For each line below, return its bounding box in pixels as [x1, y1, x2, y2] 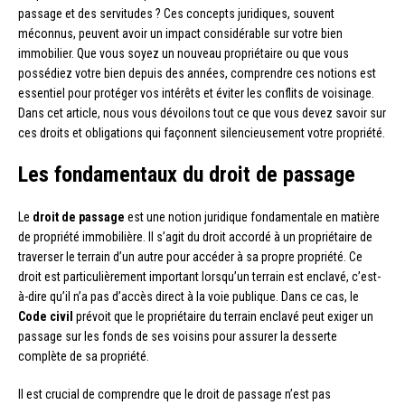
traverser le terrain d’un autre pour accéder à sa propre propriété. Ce [18, 249, 363, 264]
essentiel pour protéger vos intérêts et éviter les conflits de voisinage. [18, 85, 374, 100]
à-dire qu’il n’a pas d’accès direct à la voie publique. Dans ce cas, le [18, 288, 359, 304]
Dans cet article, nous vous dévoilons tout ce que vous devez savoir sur [18, 105, 386, 120]
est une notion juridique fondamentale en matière [125, 209, 380, 224]
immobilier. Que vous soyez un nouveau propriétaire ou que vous [18, 45, 349, 61]
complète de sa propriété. [18, 348, 149, 363]
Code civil [18, 308, 73, 324]
